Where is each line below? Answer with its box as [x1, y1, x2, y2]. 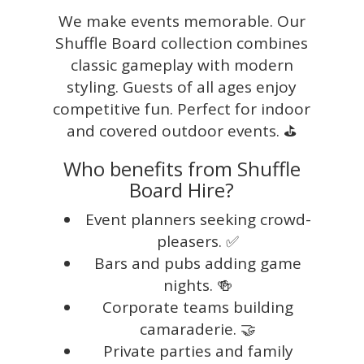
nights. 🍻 [163, 274, 233, 296]
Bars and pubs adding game [94, 252, 302, 274]
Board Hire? [129, 175, 235, 203]
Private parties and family [102, 340, 293, 362]
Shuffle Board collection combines [55, 32, 309, 54]
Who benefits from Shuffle [63, 154, 301, 182]
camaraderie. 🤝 [140, 318, 257, 340]
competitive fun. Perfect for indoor [53, 97, 311, 119]
